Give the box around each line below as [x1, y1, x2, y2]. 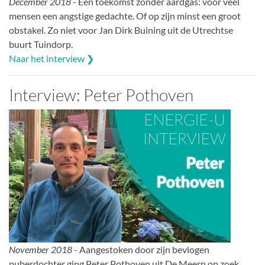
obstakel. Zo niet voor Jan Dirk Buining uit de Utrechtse [9, 24, 233, 35]
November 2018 [9, 244, 72, 255]
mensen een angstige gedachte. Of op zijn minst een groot [9, 10, 241, 21]
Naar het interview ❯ [9, 53, 94, 64]
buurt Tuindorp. [9, 38, 73, 50]
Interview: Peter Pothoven [9, 85, 193, 105]
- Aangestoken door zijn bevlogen [72, 244, 209, 255]
